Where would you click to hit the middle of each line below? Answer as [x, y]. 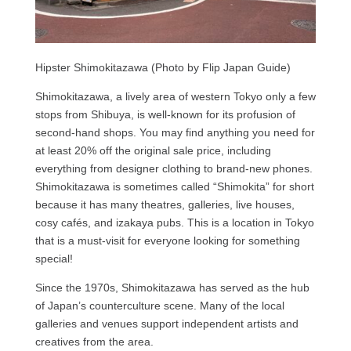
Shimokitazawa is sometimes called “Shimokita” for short [174, 186]
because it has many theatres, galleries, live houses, [165, 204]
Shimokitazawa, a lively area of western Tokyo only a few [175, 96]
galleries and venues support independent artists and [166, 323]
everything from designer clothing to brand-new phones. [174, 168]
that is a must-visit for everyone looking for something [167, 240]
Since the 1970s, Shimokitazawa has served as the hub [172, 287]
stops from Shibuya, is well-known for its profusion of [165, 114]
